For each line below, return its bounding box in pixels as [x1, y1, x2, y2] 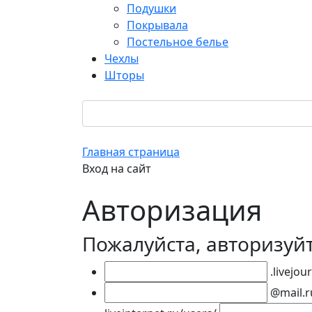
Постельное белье [127, 34, 228, 49]
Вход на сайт [82, 161, 151, 176]
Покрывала [127, 17, 188, 33]
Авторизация [82, 191, 262, 229]
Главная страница [82, 144, 180, 159]
